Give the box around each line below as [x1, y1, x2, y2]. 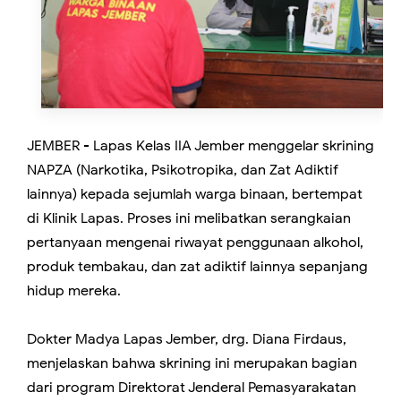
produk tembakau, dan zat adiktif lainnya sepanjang [27, 257, 368, 276]
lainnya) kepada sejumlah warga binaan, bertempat [27, 184, 363, 203]
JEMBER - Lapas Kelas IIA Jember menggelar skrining [27, 136, 374, 155]
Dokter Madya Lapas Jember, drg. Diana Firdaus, [27, 329, 346, 348]
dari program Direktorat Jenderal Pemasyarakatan [27, 378, 356, 397]
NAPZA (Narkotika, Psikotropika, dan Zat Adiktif [27, 160, 338, 179]
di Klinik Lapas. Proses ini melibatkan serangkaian [27, 209, 351, 227]
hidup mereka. [27, 281, 121, 300]
